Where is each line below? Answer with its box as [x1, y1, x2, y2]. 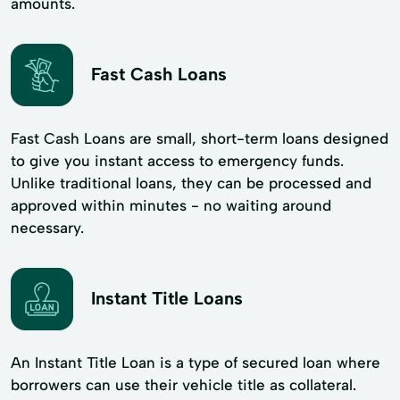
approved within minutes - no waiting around [11, 196, 331, 214]
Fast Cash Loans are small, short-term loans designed [11, 129, 388, 147]
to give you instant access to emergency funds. [11, 151, 344, 170]
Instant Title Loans [91, 287, 243, 310]
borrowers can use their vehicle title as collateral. [11, 375, 356, 394]
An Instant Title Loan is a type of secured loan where [11, 353, 380, 371]
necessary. [11, 218, 84, 237]
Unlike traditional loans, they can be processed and [11, 173, 371, 192]
